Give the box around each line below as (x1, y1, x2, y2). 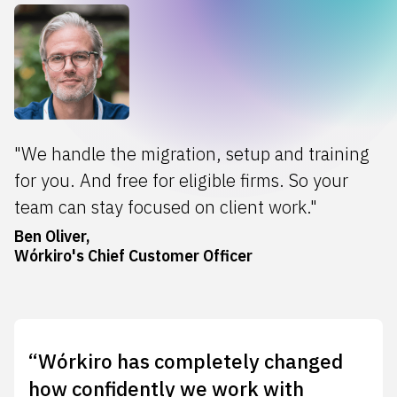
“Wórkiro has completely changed (28, 348, 343, 375)
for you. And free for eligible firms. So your (14, 167, 348, 192)
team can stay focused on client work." (14, 194, 317, 219)
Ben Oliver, (14, 225, 90, 246)
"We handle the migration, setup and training (14, 141, 370, 166)
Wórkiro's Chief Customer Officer (14, 245, 253, 266)
